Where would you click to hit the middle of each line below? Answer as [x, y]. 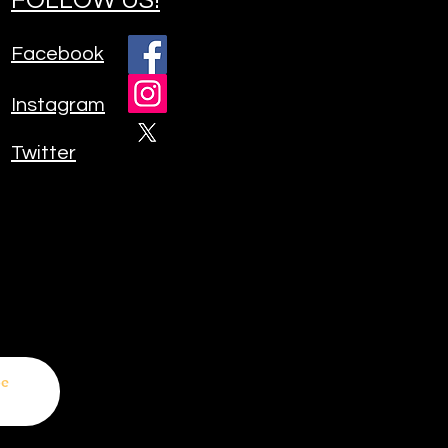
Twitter [43, 152]
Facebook [57, 53]
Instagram [58, 104]
